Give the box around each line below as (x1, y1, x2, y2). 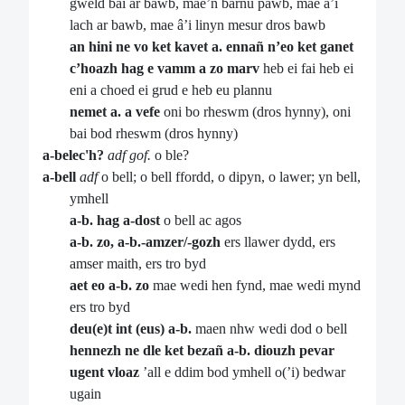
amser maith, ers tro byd (70, 256, 206, 272)
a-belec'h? (42, 147, 104, 164)
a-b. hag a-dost (70, 212, 160, 229)
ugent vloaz (70, 364, 139, 381)
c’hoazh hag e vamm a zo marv (70, 61, 259, 77)
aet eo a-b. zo (70, 278, 149, 294)
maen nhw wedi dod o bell (192, 321, 347, 337)
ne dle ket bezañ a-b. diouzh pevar (125, 343, 334, 359)
